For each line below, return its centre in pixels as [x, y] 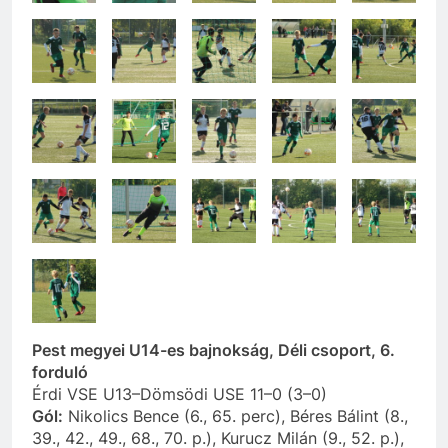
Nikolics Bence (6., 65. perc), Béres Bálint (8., [235, 415]
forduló [60, 371]
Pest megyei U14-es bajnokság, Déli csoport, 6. [213, 349]
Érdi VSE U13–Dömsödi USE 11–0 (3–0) [179, 393]
